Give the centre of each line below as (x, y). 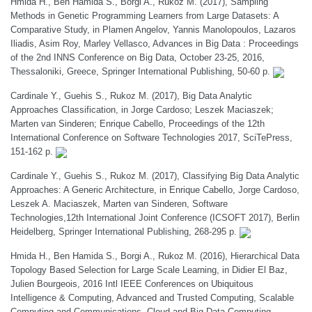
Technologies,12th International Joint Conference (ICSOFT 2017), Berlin (155, 218)
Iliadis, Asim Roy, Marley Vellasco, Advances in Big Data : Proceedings (155, 44)
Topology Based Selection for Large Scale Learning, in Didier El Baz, (149, 270)
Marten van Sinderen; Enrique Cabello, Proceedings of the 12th (138, 124)
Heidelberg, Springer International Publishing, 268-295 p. (125, 232)
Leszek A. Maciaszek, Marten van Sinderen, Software (119, 204)
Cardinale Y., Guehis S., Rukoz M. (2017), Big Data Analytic (131, 96)
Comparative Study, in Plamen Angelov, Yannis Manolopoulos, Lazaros (153, 30)
